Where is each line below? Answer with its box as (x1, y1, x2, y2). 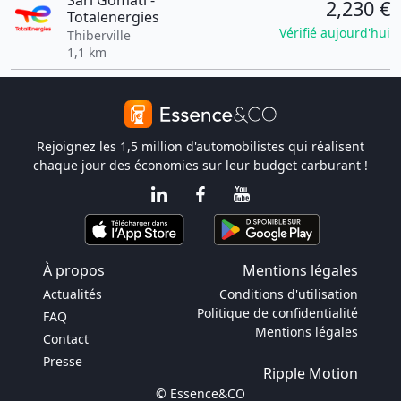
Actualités (43, 286, 102, 303)
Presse (43, 353, 82, 370)
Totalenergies (66, 7, 159, 27)
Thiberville (66, 27, 131, 44)
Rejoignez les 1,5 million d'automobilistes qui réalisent (37, 138, 364, 155)
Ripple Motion (263, 363, 358, 383)
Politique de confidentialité (197, 304, 358, 321)
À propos (43, 260, 105, 280)
